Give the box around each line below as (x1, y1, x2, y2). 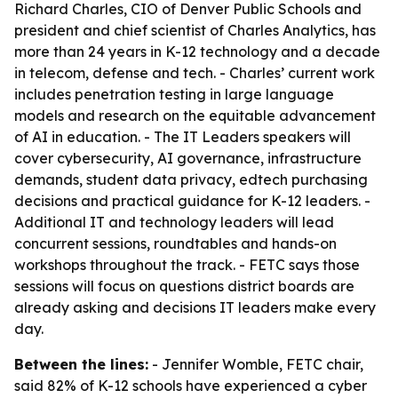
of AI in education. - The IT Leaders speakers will (14, 128, 351, 146)
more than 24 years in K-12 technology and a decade (14, 43, 380, 60)
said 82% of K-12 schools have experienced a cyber (14, 377, 367, 394)
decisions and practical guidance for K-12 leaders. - (14, 192, 370, 210)
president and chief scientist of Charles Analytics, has (14, 21, 376, 39)
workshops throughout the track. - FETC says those (14, 256, 360, 274)
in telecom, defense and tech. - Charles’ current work (14, 64, 375, 82)
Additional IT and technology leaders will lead (14, 213, 334, 231)
